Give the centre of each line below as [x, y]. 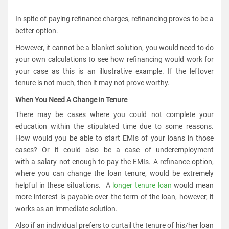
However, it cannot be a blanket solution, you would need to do [114, 47]
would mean [193, 185]
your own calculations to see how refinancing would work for [114, 59]
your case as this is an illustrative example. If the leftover [114, 71]
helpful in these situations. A [64, 185]
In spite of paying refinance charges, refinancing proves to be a [114, 19]
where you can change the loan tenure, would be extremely [114, 173]
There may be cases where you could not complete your [114, 114]
